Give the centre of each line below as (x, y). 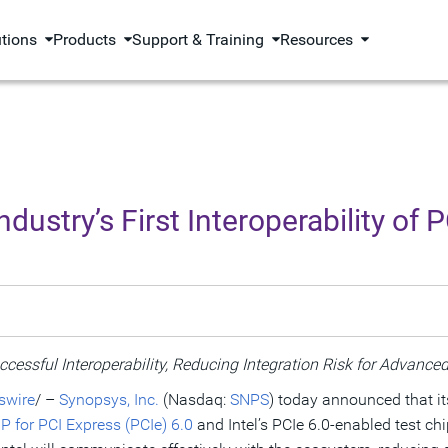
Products (85, 39)
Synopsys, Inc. (109, 399)
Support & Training (198, 39)
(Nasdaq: (194, 399)
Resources (317, 39)
